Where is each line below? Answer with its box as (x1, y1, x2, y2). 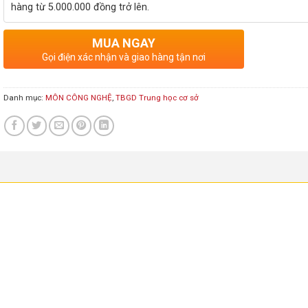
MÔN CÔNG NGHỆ (45, 93, 112, 103)
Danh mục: (3, 93, 45, 103)
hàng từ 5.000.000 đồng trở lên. (10, 1, 149, 14)
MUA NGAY (91, 36, 155, 51)
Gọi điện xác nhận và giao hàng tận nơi (41, 52, 206, 63)
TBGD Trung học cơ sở (115, 93, 199, 103)
